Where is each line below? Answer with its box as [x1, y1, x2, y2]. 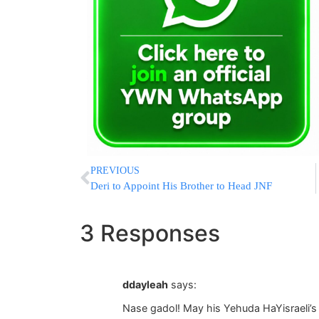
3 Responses [80, 219, 220, 248]
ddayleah [122, 278, 168, 291]
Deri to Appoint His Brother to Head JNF [90, 180, 272, 192]
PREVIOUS [90, 165, 140, 177]
